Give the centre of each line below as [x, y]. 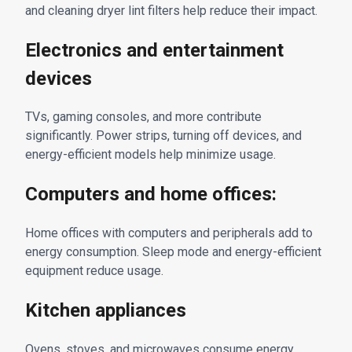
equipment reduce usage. [94, 271]
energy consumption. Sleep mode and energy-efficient [173, 252]
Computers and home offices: [151, 194]
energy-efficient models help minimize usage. [150, 155]
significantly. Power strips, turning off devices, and [163, 136]
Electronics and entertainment [154, 50]
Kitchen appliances [106, 311]
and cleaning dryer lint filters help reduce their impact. [171, 10]
